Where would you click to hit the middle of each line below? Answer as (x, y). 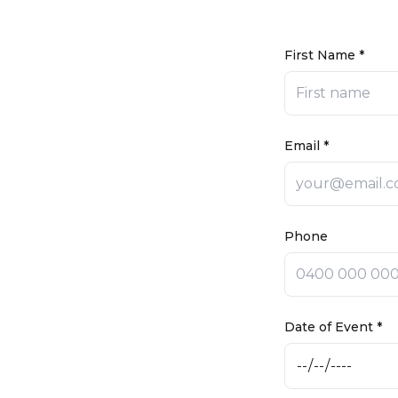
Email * (306, 146)
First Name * (324, 55)
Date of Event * (333, 327)
